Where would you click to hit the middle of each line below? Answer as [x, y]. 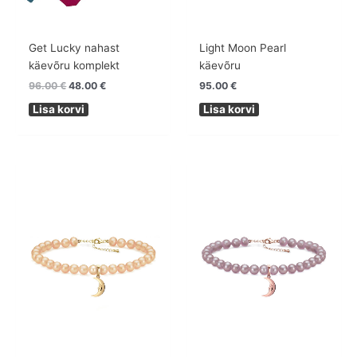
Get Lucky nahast [75, 48]
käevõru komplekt [75, 66]
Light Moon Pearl [243, 47]
